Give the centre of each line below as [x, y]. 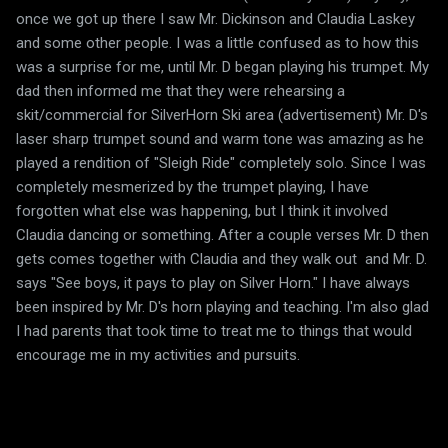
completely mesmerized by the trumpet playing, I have [192, 186]
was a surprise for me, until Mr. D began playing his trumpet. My [222, 66]
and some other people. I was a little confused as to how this [217, 42]
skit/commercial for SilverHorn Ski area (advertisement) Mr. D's [222, 114]
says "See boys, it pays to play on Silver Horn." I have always [213, 282]
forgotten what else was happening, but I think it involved [202, 210]
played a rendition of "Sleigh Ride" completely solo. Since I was [221, 162]
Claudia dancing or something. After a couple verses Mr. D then [222, 234]
